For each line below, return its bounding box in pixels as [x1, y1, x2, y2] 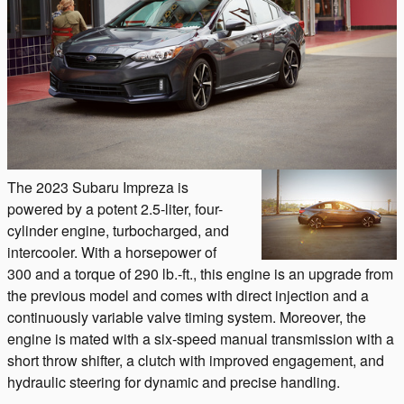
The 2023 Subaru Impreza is [7, 177, 188, 197]
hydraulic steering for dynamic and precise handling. [7, 372, 340, 392]
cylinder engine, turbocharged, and [7, 220, 229, 241]
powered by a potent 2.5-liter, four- [7, 198, 223, 219]
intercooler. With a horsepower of [7, 242, 216, 262]
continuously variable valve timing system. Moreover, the [7, 307, 366, 327]
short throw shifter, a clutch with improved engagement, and [7, 350, 384, 371]
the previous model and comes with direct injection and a [7, 285, 369, 306]
